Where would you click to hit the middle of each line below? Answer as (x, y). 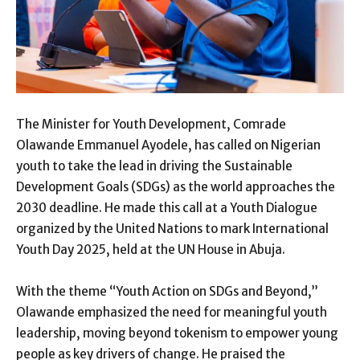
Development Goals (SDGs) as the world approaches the (176, 187)
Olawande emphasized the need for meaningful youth (172, 313)
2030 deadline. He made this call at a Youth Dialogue (167, 208)
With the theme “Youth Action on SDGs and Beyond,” (167, 292)
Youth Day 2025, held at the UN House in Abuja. (151, 250)
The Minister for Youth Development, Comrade (151, 125)
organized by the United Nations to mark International (172, 229)
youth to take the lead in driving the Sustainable (154, 166)
